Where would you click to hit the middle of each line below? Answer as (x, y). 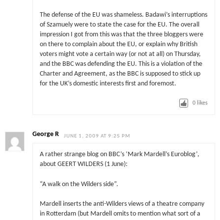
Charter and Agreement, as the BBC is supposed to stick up (120, 74)
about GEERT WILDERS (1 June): (83, 165)
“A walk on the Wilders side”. (79, 184)
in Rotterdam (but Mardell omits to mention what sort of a (120, 214)
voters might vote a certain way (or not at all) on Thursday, (120, 55)
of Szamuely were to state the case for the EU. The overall (119, 25)
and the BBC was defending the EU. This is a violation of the (121, 64)
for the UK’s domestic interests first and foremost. (108, 84)
